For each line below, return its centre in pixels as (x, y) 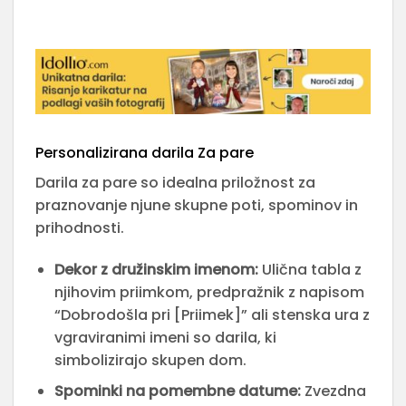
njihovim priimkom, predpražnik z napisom (209, 292)
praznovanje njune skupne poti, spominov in (197, 205)
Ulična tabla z (309, 269)
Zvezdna (333, 391)
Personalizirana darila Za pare (145, 152)
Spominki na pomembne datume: (177, 391)
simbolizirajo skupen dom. (150, 360)
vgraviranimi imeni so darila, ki (165, 337)
